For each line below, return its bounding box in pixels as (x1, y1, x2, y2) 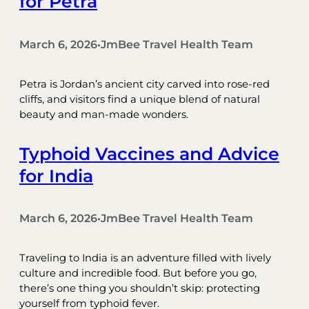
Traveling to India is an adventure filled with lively (19, 252, 271, 265)
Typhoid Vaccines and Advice (19, 143, 279, 164)
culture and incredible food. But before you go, (19, 267, 257, 280)
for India (19, 165, 93, 186)
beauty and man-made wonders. (19, 108, 188, 121)
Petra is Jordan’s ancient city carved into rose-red (19, 77, 270, 90)
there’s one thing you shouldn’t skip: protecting (19, 282, 260, 295)
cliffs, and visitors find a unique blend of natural (19, 92, 260, 106)
